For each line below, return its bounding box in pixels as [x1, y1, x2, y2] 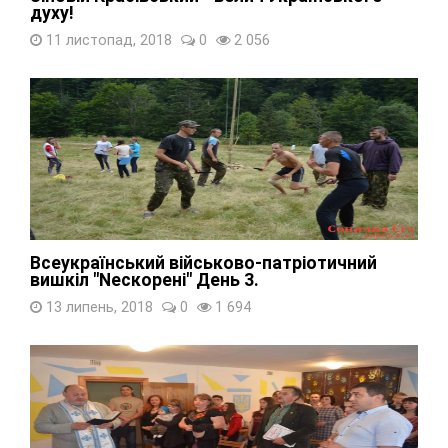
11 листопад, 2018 [42, 31, 172, 49]
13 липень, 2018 [42, 298, 153, 316]
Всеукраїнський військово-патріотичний [30, 252, 377, 273]
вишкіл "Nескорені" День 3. [30, 269, 259, 290]
